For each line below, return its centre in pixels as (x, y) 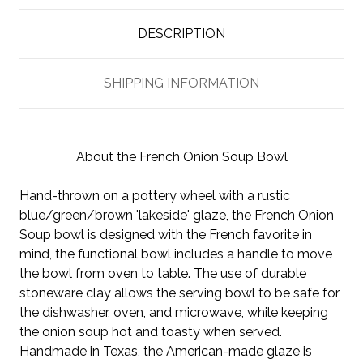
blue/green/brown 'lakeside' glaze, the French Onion (177, 215)
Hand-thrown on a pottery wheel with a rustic (155, 195)
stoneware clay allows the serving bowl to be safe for (179, 293)
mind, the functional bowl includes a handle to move (176, 254)
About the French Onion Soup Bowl (181, 156)
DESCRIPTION (181, 33)
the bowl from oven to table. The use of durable (163, 273)
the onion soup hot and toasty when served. (151, 331)
